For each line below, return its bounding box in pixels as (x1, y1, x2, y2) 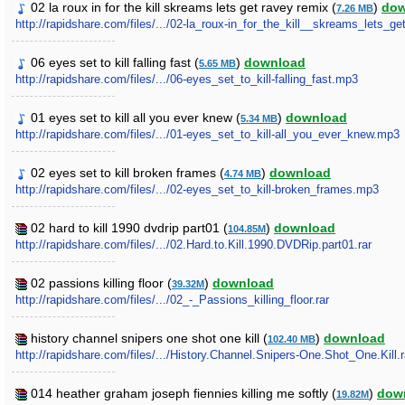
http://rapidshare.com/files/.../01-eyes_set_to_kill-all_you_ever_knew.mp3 (15, 127, 400, 141)
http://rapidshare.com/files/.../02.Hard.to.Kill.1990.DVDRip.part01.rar (15, 238, 372, 251)
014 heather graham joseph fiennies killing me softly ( (31, 386, 336, 400)
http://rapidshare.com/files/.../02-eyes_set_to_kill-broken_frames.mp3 (15, 183, 379, 196)
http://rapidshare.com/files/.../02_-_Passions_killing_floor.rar (15, 293, 329, 306)
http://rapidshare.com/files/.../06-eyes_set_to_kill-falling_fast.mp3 (15, 72, 358, 86)
